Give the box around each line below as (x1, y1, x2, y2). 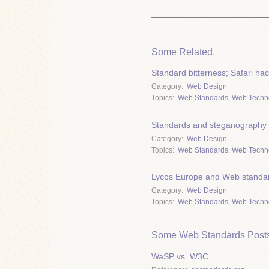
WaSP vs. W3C (151, 251, 208, 261)
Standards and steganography (151, 119, 267, 130)
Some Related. (151, 46, 215, 57)
